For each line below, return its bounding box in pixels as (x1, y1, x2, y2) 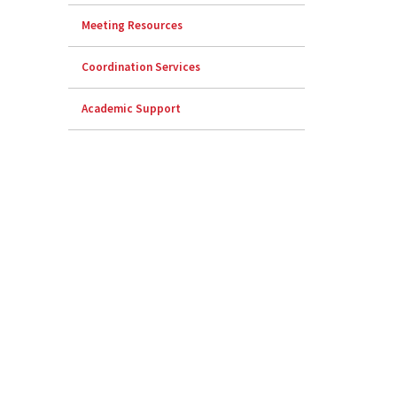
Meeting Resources (82, 18, 183, 34)
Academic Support (82, 101, 182, 117)
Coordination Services (82, 59, 201, 75)
